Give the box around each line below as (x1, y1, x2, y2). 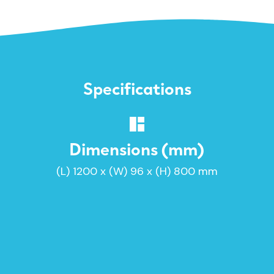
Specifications (83, 75, 191, 100)
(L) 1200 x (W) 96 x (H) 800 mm (56, 163, 218, 179)
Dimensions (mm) (68, 135, 205, 161)
